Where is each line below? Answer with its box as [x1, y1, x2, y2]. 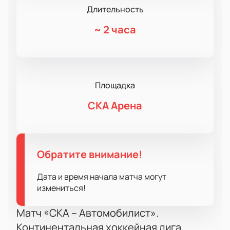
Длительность [86, 4, 144, 15]
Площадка [95, 80, 135, 91]
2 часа [103, 23, 136, 37]
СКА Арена [88, 99, 142, 113]
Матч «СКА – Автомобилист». [16, 206, 159, 220]
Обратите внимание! [37, 147, 142, 162]
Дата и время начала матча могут [37, 171, 166, 183]
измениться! [37, 182, 86, 194]
